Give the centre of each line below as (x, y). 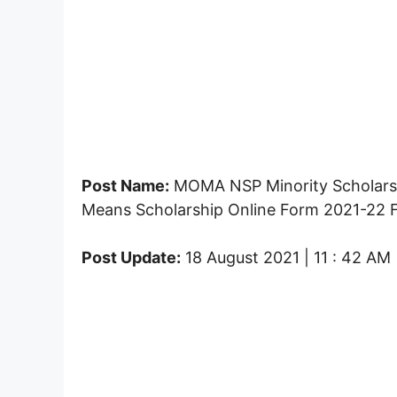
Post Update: (131, 257)
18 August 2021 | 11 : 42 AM (286, 257)
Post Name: (125, 185)
